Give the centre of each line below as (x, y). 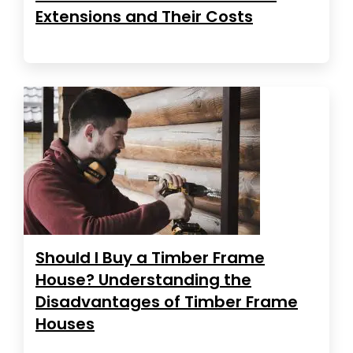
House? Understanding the (143, 279)
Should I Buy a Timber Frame (150, 257)
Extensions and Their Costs (144, 16)
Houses (65, 323)
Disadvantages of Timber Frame (167, 301)
